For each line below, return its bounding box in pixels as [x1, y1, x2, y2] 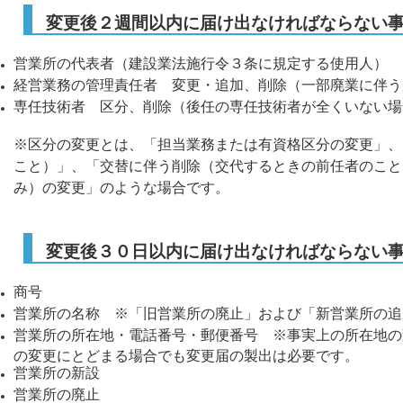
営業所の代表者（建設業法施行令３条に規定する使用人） [13, 56, 388, 71]
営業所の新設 [13, 365, 100, 381]
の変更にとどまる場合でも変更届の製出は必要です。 [13, 348, 359, 361]
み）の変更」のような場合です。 [13, 180, 229, 195]
